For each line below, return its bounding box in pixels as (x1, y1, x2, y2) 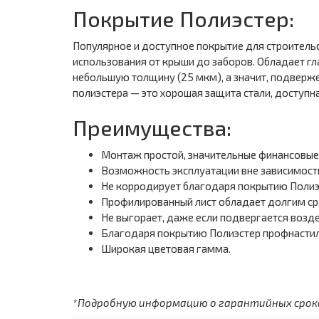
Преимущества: (73, 115, 231, 140)
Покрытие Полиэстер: (73, 6, 294, 31)
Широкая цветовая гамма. (101, 242, 231, 255)
